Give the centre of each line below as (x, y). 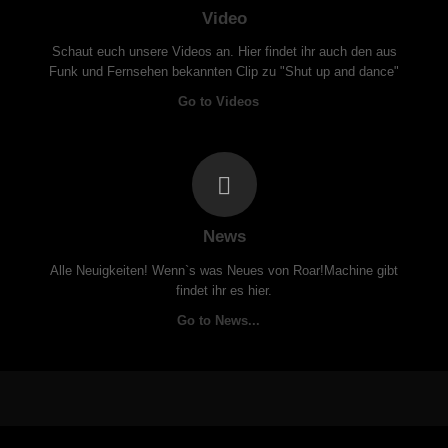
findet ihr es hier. (224, 290)
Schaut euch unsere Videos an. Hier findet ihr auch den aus (224, 52)
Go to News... (220, 320)
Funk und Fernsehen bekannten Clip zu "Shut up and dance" (224, 72)
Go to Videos (220, 102)
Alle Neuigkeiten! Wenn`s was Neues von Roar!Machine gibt (224, 270)
